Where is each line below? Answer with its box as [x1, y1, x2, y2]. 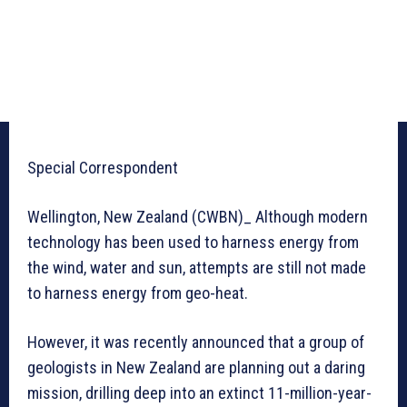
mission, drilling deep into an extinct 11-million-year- [27, 383, 372, 403]
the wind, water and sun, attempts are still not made [27, 258, 366, 278]
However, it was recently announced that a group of [27, 333, 364, 352]
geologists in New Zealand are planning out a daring [27, 358, 365, 378]
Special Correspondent [27, 158, 178, 178]
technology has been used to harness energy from [27, 233, 359, 253]
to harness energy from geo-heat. [27, 283, 248, 303]
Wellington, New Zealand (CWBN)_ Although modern [27, 207, 368, 227]
